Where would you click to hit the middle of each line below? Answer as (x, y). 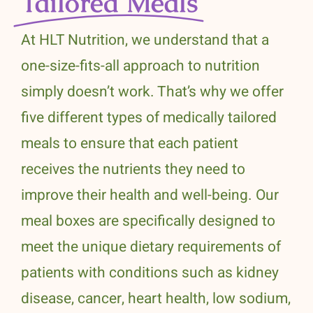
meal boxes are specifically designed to (148, 221)
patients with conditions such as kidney (150, 273)
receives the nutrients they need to (133, 170)
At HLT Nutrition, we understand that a (145, 41)
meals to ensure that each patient (130, 144)
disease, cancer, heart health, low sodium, (156, 299)
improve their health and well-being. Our (150, 196)
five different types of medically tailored (149, 118)
